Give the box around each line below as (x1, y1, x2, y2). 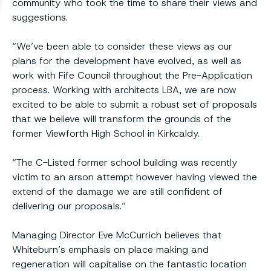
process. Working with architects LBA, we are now (12, 83, 237, 97)
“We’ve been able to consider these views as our (12, 40, 232, 53)
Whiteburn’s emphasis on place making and (12, 243, 209, 256)
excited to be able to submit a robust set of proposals (12, 98, 257, 111)
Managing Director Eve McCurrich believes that (12, 229, 221, 242)
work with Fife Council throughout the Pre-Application (12, 69, 252, 82)
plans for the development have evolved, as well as (12, 54, 241, 68)
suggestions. (12, 11, 68, 24)
